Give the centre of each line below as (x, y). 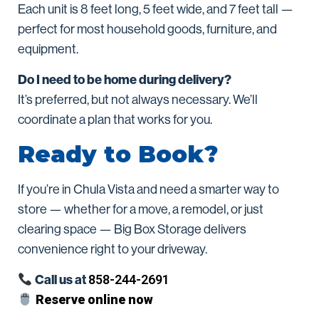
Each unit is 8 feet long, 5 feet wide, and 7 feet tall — (156, 10)
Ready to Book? (118, 155)
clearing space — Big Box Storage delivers (132, 230)
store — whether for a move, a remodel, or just (141, 210)
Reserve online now (94, 300)
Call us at (61, 280)
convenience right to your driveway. (113, 250)
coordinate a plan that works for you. (115, 120)
